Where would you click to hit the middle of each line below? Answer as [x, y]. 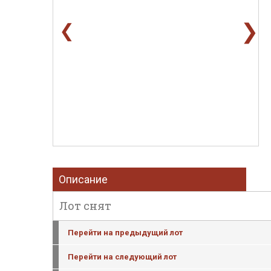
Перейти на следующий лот [122, 257]
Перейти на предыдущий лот [125, 233]
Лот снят [85, 206]
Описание [83, 179]
